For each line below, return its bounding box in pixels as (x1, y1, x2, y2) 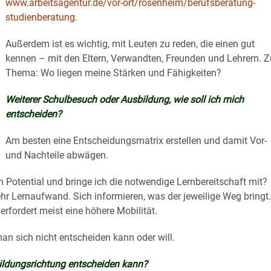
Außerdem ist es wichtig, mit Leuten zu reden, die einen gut (5, 38, 255, 50)
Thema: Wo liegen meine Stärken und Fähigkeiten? (5, 67, 221, 79)
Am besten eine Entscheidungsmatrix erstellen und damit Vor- (5, 135, 267, 146)
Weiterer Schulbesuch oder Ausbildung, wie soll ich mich (5, 94, 244, 105)
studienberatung (5, 11, 75, 23)
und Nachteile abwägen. (5, 149, 108, 161)
